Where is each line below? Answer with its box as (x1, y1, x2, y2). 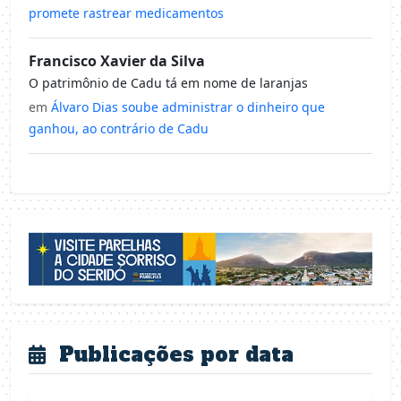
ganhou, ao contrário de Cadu (29, 120, 209, 138)
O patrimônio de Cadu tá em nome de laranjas (29, 74, 308, 92)
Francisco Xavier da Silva (29, 51, 205, 72)
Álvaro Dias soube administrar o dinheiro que (51, 98, 325, 116)
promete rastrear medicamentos (29, 4, 224, 22)
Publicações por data (53, 340, 294, 368)
